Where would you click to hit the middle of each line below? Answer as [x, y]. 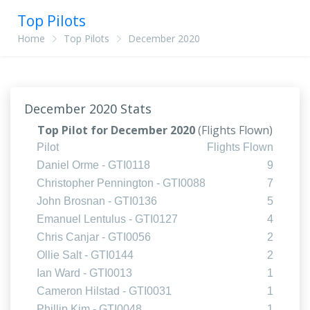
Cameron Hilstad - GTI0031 [104, 291]
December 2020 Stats [88, 109]
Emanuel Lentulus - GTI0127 [107, 219]
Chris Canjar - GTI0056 [94, 237]
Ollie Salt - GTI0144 [85, 255]
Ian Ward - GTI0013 [84, 273]
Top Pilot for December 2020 [118, 130]
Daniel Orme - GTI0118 [93, 165]
